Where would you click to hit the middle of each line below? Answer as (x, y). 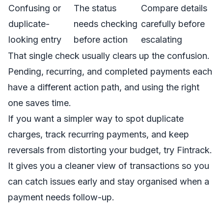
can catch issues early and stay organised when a (109, 181)
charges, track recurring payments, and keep (98, 134)
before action (101, 40)
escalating (162, 40)
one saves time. (40, 103)
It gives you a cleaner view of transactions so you (109, 166)
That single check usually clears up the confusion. (109, 56)
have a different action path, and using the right (104, 87)
